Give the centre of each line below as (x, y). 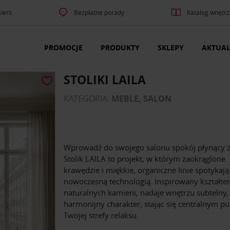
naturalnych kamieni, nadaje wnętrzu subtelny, (146, 193)
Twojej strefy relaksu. (101, 215)
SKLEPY (171, 48)
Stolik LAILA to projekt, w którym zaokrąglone (145, 159)
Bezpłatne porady (99, 12)
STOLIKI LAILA (105, 80)
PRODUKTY (120, 48)
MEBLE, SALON (141, 99)
